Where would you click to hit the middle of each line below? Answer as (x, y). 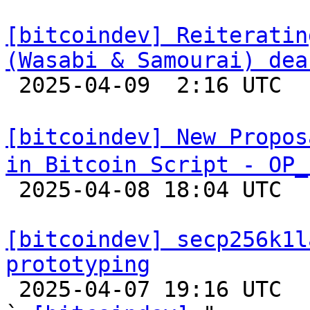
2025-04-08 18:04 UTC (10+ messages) (12, 190)
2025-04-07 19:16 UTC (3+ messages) (12, 289)
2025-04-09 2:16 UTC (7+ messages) (12, 85)
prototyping (78, 264)
